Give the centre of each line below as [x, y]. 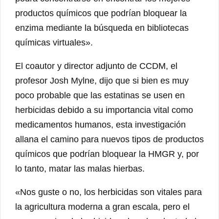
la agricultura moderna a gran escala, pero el [102, 207]
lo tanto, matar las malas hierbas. [80, 169]
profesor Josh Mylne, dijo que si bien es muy [102, 81]
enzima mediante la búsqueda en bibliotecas [102, 28]
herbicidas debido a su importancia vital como [104, 110]
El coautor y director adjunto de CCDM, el [96, 66]
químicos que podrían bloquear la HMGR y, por [107, 154]
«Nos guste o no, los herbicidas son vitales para [109, 192]
